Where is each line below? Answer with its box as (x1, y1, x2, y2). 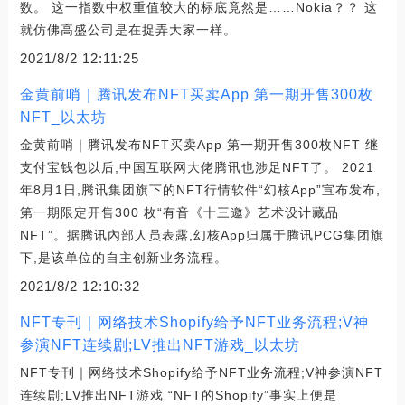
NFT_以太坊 (19, 108, 107, 125)
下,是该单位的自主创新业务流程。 (19, 250, 228, 265)
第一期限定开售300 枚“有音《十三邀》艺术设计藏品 (19, 204, 339, 220)
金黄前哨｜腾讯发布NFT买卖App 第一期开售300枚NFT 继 (19, 137, 379, 152)
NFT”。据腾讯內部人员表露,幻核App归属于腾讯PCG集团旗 (19, 227, 384, 242)
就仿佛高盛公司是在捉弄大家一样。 (19, 22, 237, 37)
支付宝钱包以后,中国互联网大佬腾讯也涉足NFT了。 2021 (19, 159, 374, 174)
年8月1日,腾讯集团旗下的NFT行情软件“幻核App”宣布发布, (19, 182, 381, 197)
